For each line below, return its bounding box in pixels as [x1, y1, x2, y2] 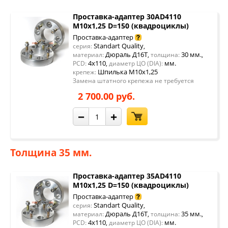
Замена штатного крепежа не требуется [73, 76, 194, 85]
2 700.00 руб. [78, 90, 135, 102]
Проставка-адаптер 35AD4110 [73, 171, 181, 181]
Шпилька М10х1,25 [98, 67, 158, 76]
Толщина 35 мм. [10, 146, 92, 159]
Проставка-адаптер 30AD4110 [73, 12, 181, 21]
